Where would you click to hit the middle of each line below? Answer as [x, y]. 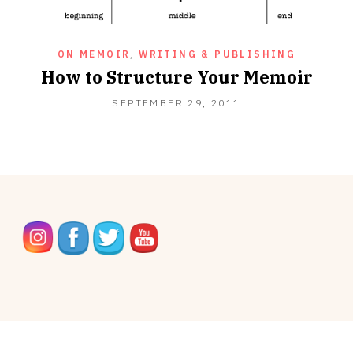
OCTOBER [269, 102]
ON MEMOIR [94, 54]
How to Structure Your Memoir [176, 77]
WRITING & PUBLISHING [217, 54]
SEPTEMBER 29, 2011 [176, 103]
